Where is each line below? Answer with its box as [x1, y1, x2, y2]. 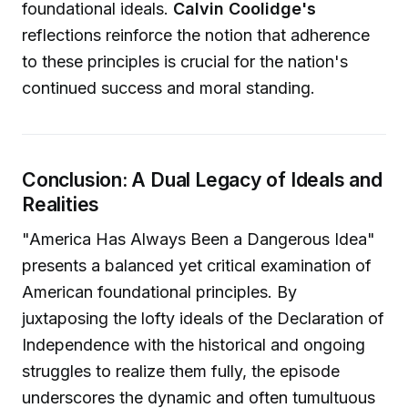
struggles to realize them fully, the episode [22, 361, 340, 381]
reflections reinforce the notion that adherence [22, 25, 370, 46]
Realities [22, 192, 100, 217]
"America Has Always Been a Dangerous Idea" [22, 229, 375, 249]
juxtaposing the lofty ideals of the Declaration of [22, 308, 384, 328]
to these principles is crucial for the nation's [22, 52, 348, 72]
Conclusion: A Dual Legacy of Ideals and [22, 168, 382, 192]
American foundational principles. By [22, 281, 297, 301]
